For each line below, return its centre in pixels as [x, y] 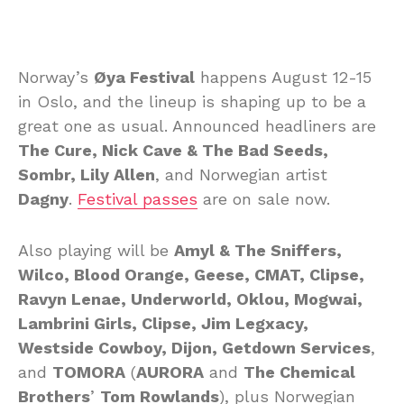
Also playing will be [96, 251]
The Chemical [299, 372]
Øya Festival [144, 78]
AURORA [170, 372]
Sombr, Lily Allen [87, 175]
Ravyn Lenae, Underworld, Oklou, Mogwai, [190, 299]
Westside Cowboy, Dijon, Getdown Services [194, 348]
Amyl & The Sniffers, [258, 251]
